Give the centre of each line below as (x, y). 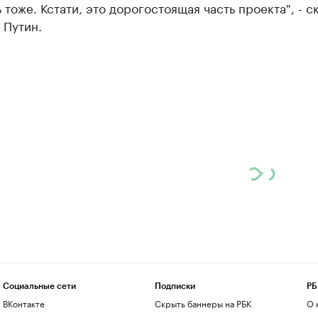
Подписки (175, 286)
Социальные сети (39, 286)
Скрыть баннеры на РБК (203, 303)
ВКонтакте (23, 303)
